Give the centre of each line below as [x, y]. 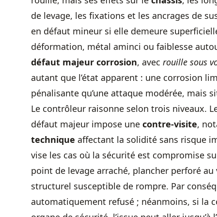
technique [53, 139]
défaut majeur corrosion [84, 62]
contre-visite [170, 124]
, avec [150, 62]
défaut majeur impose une [87, 124]
